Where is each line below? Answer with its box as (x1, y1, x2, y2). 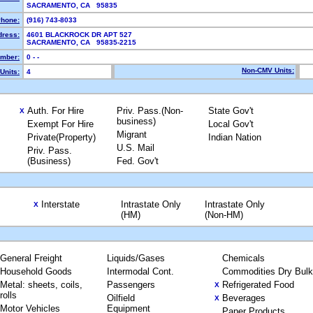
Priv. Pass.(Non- (117, 105, 183, 116)
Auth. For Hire (27, 105, 84, 116)
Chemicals (222, 253, 265, 263)
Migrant (117, 129, 147, 140)
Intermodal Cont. (107, 266, 174, 277)
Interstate (41, 199, 80, 210)
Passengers (107, 279, 155, 290)
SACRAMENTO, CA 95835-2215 (27, 38, 140, 46)
